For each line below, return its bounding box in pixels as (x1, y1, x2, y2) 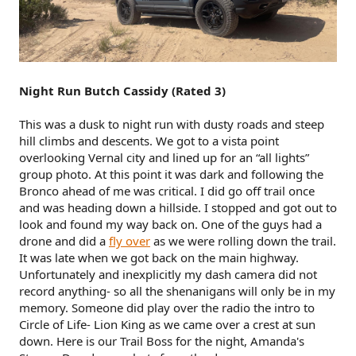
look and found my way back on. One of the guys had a (19, 216, 322, 233)
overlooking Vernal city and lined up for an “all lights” (19, 149, 309, 166)
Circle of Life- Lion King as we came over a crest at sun (19, 316, 315, 333)
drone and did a (19, 233, 109, 250)
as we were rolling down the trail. (150, 233, 336, 250)
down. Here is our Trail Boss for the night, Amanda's (19, 333, 304, 350)
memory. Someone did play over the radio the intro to (19, 300, 315, 316)
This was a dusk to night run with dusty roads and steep (19, 116, 324, 133)
